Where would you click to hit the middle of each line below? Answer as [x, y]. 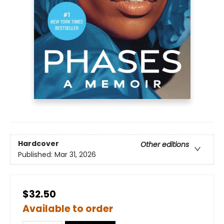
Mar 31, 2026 [75, 155]
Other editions [165, 145]
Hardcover [38, 144]
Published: [36, 155]
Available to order [68, 208]
